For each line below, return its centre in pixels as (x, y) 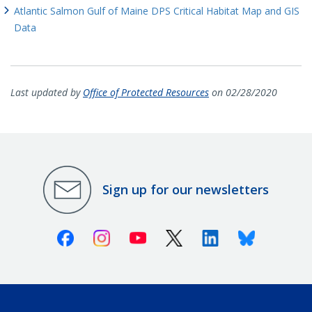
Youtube (168, 235)
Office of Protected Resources (146, 92)
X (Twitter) (209, 235)
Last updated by (47, 92)
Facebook (98, 235)
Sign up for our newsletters (186, 190)
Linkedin (240, 235)
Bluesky (275, 235)
